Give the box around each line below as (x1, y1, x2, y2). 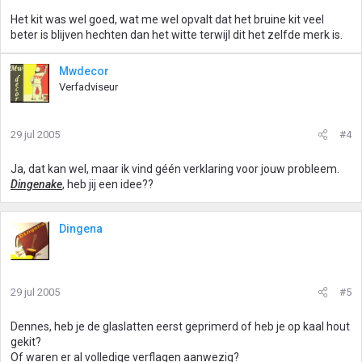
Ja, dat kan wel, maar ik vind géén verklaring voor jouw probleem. (11, 162, 339, 175)
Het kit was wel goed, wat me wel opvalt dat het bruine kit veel (11, 13, 324, 26)
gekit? (11, 335, 41, 348)
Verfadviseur (59, 81, 118, 93)
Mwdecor (59, 65, 109, 78)
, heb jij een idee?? (62, 178, 154, 191)
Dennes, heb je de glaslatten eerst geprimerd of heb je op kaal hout (11, 320, 350, 333)
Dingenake (11, 178, 62, 191)
